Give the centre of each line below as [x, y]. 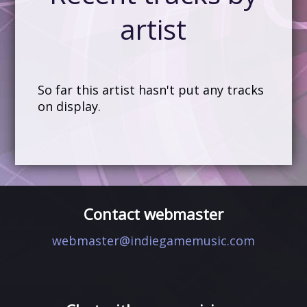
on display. [69, 106]
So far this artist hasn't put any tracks [150, 90]
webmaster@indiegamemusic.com [153, 241]
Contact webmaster [153, 214]
